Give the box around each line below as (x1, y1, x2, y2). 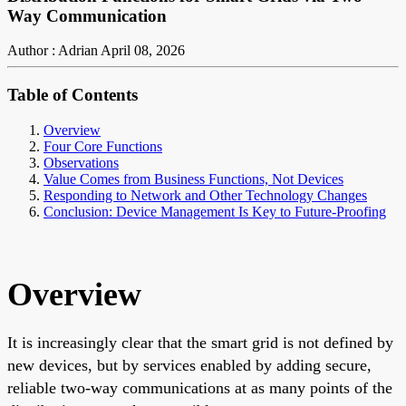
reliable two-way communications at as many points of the (7, 378, 392, 397)
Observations (43, 154, 119, 170)
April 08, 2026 (101, 43, 185, 59)
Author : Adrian (7, 43, 98, 59)
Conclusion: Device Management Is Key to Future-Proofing (43, 203, 386, 219)
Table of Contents (7, 85, 138, 105)
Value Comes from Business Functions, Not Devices (43, 170, 343, 187)
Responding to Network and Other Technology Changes (43, 187, 367, 203)
